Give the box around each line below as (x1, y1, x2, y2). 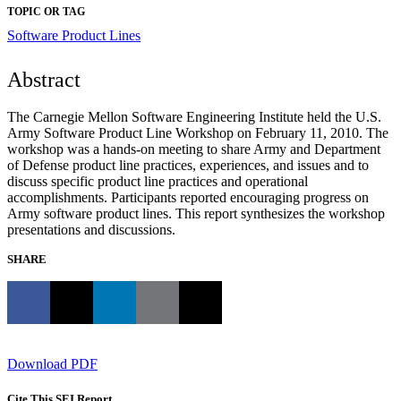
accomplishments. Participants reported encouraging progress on (7, 189, 369, 205)
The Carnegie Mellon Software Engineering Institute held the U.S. (7, 108, 381, 124)
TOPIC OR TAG (7, 4, 85, 18)
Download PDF (7, 355, 98, 371)
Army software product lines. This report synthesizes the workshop (7, 205, 385, 221)
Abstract (7, 67, 81, 91)
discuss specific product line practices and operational (7, 173, 308, 189)
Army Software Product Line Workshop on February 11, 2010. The (7, 124, 388, 141)
